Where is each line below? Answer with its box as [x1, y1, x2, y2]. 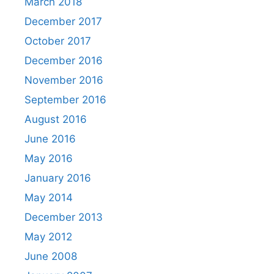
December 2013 [24, 210, 103, 223]
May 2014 [24, 191, 73, 204]
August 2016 [24, 113, 87, 125]
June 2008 [24, 250, 77, 262]
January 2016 [24, 171, 91, 184]
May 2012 [24, 230, 72, 243]
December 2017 [24, 15, 102, 28]
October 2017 [24, 34, 91, 47]
